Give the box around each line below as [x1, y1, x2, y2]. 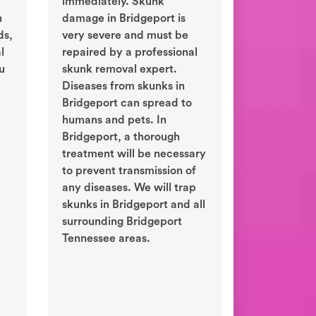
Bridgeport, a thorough [62, 131, 180, 143]
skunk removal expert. [62, 63, 177, 75]
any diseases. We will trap [62, 182, 196, 194]
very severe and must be [62, 30, 188, 42]
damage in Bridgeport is [62, 13, 186, 25]
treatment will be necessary [62, 148, 206, 160]
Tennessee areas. [62, 233, 150, 245]
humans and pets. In [62, 114, 166, 126]
